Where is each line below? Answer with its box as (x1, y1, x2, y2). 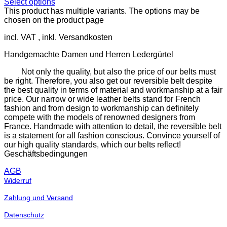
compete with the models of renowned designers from (4, 112, 195, 122)
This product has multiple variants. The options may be (4, 6, 200, 15)
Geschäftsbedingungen (4, 149, 88, 158)
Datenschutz (4, 210, 44, 219)
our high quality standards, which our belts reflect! (4, 140, 181, 149)
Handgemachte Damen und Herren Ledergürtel (4, 50, 173, 59)
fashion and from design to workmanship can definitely (4, 103, 199, 112)
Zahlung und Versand (4, 193, 73, 202)
